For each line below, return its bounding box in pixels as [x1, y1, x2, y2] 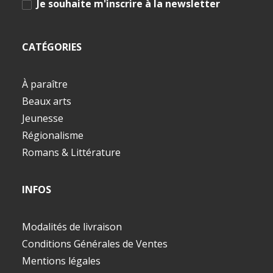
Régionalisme [22, 129, 83, 142]
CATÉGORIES [22, 40, 82, 54]
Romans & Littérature [22, 146, 121, 159]
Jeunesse [22, 112, 63, 125]
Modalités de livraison [22, 220, 122, 233]
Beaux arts [22, 94, 71, 108]
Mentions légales [22, 254, 101, 268]
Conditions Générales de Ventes [22, 237, 168, 250]
